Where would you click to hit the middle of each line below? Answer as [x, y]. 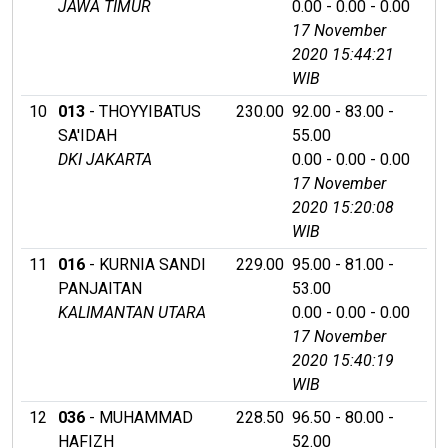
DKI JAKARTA [105, 159]
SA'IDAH [87, 135]
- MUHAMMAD [139, 417]
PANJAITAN [100, 288]
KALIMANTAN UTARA [132, 312]
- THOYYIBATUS [143, 111]
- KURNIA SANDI [145, 264]
